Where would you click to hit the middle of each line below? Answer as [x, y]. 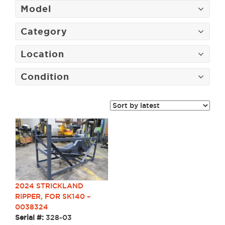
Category [44, 31]
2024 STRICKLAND [49, 186]
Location [42, 54]
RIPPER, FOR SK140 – [53, 197]
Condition [45, 77]
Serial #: [30, 218]
